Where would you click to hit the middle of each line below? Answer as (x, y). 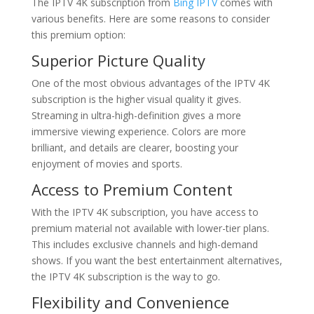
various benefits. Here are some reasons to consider (150, 19)
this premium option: (78, 35)
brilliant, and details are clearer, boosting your (135, 148)
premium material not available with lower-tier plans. (150, 228)
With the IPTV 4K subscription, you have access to (145, 212)
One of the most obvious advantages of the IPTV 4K (150, 83)
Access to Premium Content (132, 189)
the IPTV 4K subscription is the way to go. (125, 277)
